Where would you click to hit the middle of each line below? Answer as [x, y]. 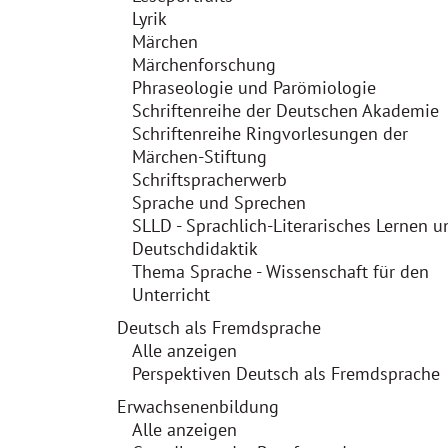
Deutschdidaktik [195, 248]
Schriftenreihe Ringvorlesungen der [270, 133]
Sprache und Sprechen [219, 202]
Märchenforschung [204, 64]
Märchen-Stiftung [199, 156]
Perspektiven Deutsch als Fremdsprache [286, 373]
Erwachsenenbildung [198, 406]
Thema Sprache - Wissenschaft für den [280, 271]
